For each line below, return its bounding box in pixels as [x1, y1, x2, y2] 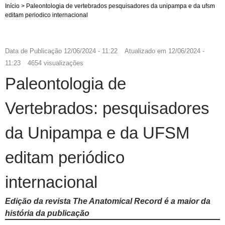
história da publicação [5, 208, 89, 217]
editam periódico [5, 148, 125, 167]
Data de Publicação [5, 47, 62, 55]
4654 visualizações [28, 59, 83, 67]
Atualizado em [125, 47, 166, 55]
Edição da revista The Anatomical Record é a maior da [5, 196, 210, 205]
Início [5, 2, 20, 10]
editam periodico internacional [5, 11, 88, 19]
